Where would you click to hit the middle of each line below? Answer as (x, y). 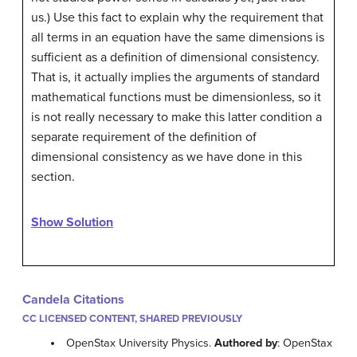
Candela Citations (73, 299)
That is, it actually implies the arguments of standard (175, 77)
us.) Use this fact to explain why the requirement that (177, 17)
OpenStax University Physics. (141, 343)
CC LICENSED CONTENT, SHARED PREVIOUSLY (132, 318)
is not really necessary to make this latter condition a (177, 117)
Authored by (246, 343)
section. (53, 177)
